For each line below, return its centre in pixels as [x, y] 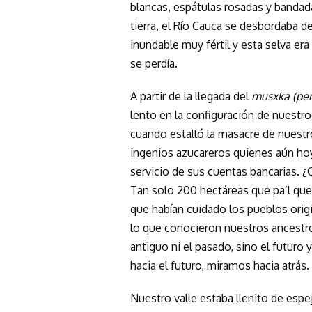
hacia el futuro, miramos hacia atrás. [220, 265]
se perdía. [154, 63]
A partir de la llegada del [191, 96]
